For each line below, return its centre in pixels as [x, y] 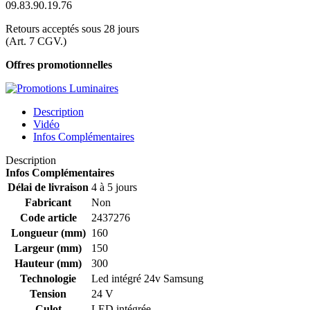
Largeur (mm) [48, 248]
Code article [48, 217]
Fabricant [48, 202]
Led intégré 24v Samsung [147, 278]
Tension [48, 293]
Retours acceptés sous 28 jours [72, 28]
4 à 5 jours [114, 187]
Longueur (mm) [48, 232]
